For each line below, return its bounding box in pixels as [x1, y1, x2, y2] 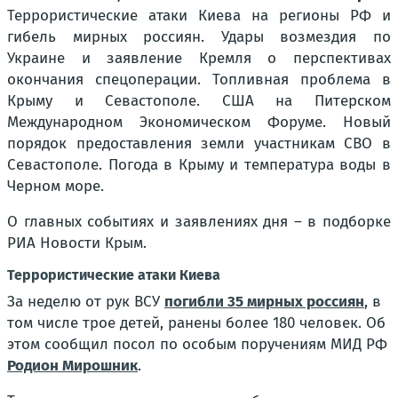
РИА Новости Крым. [7, 234, 147, 253]
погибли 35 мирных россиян [164, 292, 364, 312]
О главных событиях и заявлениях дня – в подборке [7, 212, 391, 232]
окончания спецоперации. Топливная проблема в [7, 70, 391, 90]
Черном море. [7, 177, 104, 196]
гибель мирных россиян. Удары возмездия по [7, 28, 391, 47]
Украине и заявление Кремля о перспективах [7, 49, 391, 68]
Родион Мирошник [7, 356, 138, 376]
